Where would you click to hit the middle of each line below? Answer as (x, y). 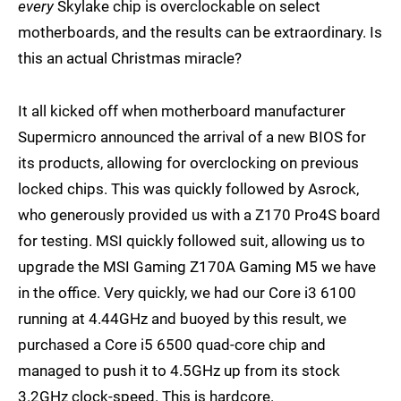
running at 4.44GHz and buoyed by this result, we (182, 319)
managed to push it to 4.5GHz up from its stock (179, 371)
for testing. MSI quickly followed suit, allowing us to (192, 241)
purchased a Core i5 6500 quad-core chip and (172, 345)
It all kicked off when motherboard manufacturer (182, 111)
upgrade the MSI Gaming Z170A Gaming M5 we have (197, 267)
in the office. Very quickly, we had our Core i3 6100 (187, 293)
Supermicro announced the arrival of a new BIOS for (192, 137)
